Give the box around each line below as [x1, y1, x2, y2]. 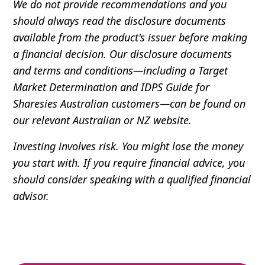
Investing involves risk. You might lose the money [13, 139, 244, 154]
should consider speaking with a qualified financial [13, 172, 251, 187]
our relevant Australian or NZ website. [13, 113, 195, 128]
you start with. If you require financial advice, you [13, 156, 245, 170]
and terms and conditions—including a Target [13, 63, 228, 78]
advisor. [13, 189, 50, 203]
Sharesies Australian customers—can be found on [13, 96, 246, 111]
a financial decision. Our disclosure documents [13, 47, 232, 62]
